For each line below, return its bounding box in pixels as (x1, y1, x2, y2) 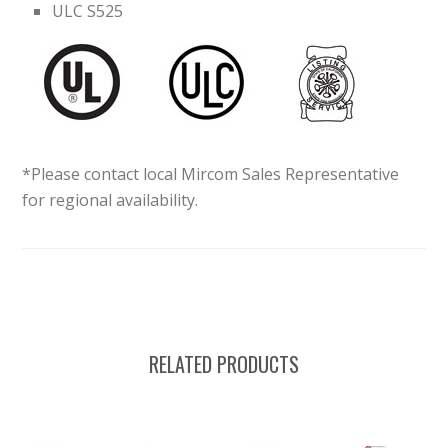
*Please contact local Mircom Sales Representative (22, 163, 400, 186)
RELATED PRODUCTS (148, 349, 299, 380)
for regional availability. (22, 189, 199, 212)
